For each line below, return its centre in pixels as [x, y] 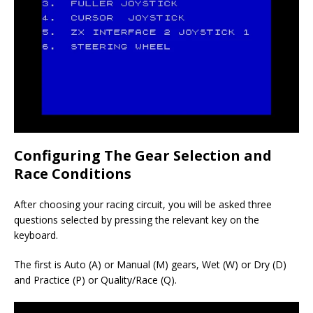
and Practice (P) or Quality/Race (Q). [95, 279]
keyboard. [36, 235]
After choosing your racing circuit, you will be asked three [143, 204]
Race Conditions [73, 173]
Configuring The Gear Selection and [143, 155]
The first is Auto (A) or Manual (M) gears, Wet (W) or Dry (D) [150, 264]
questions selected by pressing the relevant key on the [137, 219]
